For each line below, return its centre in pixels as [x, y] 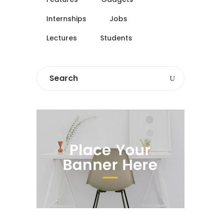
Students [116, 38]
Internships [66, 19]
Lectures [62, 38]
